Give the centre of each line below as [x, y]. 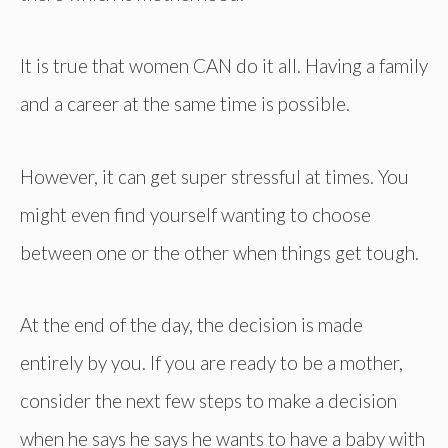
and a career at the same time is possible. [185, 104]
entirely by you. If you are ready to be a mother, [211, 362]
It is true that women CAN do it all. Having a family [224, 66]
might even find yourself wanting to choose [195, 214]
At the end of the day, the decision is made [191, 324]
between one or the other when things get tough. [219, 252]
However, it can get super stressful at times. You [214, 176]
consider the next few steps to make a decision [208, 400]
